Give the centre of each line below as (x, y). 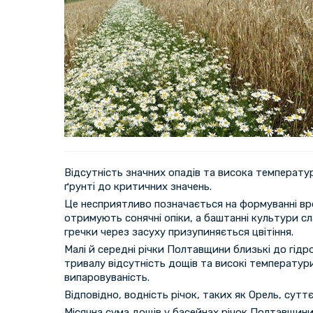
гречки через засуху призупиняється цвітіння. (179, 232)
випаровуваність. (107, 277)
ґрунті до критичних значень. (138, 186)
